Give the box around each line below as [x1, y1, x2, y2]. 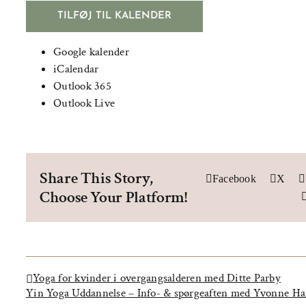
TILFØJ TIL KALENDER [57, 11, 171, 21]
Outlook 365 [53, 79, 111, 94]
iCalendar [53, 61, 99, 76]
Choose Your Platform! [40, 186, 187, 208]
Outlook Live [53, 96, 115, 111]
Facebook [212, 172, 256, 184]
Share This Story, [40, 167, 153, 189]
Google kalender [53, 44, 129, 59]
